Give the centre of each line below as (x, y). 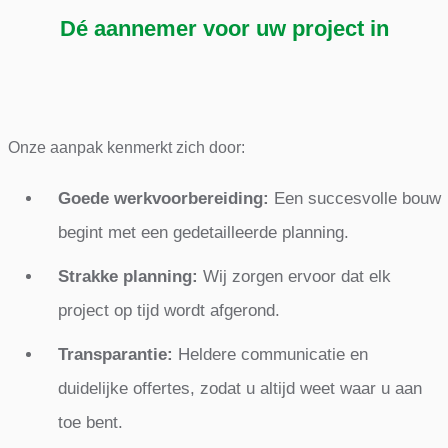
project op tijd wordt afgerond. (168, 310)
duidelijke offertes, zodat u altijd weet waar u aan (239, 388)
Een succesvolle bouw (354, 198)
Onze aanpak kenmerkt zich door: (126, 147)
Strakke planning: (127, 276)
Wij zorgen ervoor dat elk (294, 276)
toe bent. (90, 422)
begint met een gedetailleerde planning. (203, 232)
